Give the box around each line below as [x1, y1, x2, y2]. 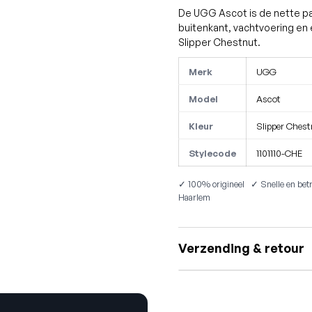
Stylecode [189, 148, 236, 159]
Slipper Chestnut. [178, 36, 260, 48]
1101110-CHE [256, 148, 302, 159]
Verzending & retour [178, 240, 304, 256]
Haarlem [178, 192, 210, 203]
